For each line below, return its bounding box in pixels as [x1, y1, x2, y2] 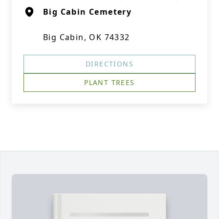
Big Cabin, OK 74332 [43, 32, 130, 43]
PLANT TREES [84, 78, 135, 87]
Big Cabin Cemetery [43, 6, 132, 17]
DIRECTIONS [86, 59, 133, 68]
